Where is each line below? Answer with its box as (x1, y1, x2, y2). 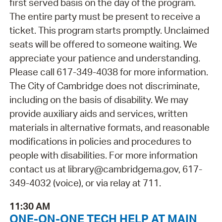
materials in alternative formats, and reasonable (9, 121, 210, 134)
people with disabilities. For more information (9, 149, 198, 162)
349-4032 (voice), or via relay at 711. (9, 177, 161, 189)
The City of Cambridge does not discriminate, (9, 80, 200, 92)
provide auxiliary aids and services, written (9, 108, 188, 120)
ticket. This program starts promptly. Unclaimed (9, 24, 209, 37)
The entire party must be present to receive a (9, 10, 200, 23)
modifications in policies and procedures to (9, 135, 191, 148)
